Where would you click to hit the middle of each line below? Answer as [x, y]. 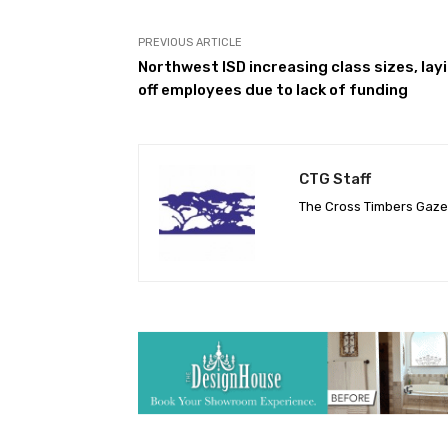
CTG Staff [335, 178]
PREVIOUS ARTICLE [190, 42]
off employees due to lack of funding [273, 89]
